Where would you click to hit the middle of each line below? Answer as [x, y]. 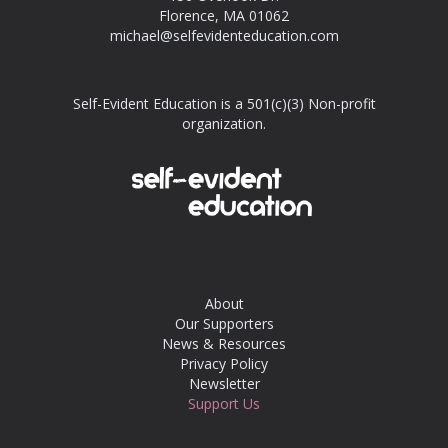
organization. [224, 123]
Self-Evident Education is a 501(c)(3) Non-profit [224, 103]
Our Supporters [224, 323]
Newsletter [224, 383]
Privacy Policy [224, 363]
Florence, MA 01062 [224, 15]
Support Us [224, 403]
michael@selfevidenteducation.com [224, 35]
